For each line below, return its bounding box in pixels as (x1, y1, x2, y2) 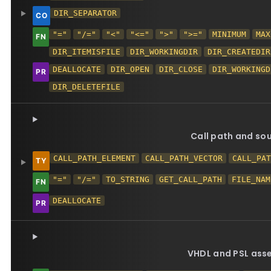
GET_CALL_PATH (159, 175, 223, 184)
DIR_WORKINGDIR (130, 47, 198, 56)
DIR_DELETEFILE (53, 82, 121, 91)
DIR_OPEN (111, 65, 150, 74)
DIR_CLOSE (159, 65, 203, 74)
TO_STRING (106, 175, 150, 184)
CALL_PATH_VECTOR (145, 154, 223, 163)
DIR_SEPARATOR (54, 8, 117, 18)
